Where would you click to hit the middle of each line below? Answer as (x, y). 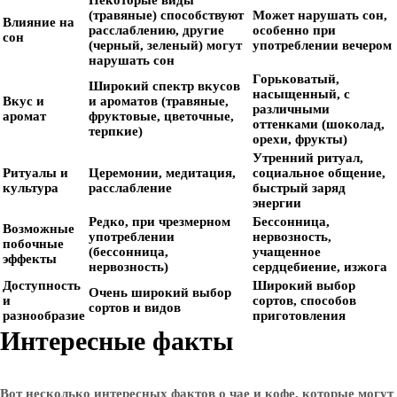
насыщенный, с (301, 94)
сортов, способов (304, 300)
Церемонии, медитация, (162, 173)
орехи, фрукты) (300, 139)
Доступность (42, 285)
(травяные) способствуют (166, 15)
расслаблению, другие (156, 30)
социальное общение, (319, 173)
